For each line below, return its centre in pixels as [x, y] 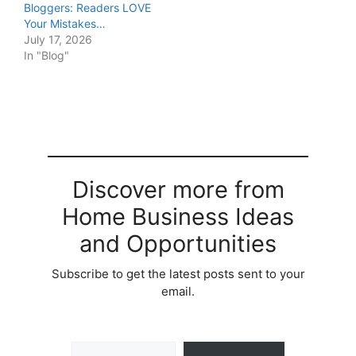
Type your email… [93, 341]
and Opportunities [178, 244]
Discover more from [178, 190]
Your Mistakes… [65, 24]
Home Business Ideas [178, 217]
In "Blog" [46, 56]
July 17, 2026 [58, 40]
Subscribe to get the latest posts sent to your [178, 274]
